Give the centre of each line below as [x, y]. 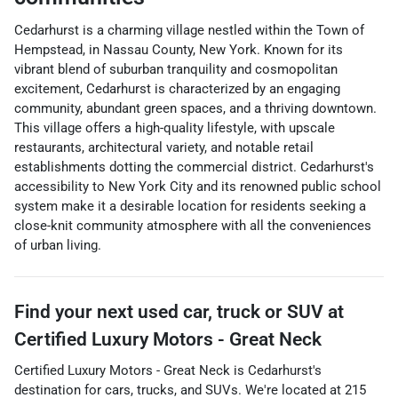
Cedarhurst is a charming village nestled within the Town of [189, 30]
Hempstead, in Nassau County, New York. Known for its [179, 50]
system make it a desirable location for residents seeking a [190, 206]
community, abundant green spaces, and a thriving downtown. [195, 108]
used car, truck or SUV [231, 312]
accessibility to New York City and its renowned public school [198, 187]
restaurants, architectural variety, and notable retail [164, 147]
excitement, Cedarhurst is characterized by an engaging [177, 89]
